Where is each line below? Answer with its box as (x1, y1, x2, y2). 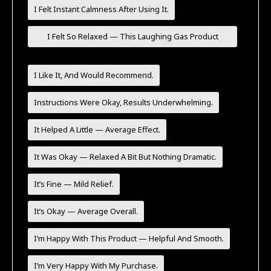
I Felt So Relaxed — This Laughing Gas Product (47, 30, 218, 42)
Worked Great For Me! (93, 51, 172, 63)
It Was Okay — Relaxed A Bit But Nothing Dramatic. (34, 151, 217, 162)
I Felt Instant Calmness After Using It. (34, 3, 169, 15)
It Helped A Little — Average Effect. (34, 123, 161, 135)
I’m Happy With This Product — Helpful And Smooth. (34, 232, 224, 244)
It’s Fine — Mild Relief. (34, 178, 114, 189)
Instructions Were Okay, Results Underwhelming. (34, 96, 214, 108)
